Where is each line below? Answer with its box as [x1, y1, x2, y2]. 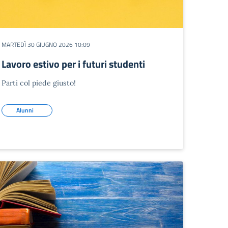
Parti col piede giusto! [1, 78, 76, 88]
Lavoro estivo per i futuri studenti [1, 56, 145, 72]
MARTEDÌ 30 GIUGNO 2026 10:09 [1, 40, 90, 49]
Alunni [16, 105, 34, 115]
